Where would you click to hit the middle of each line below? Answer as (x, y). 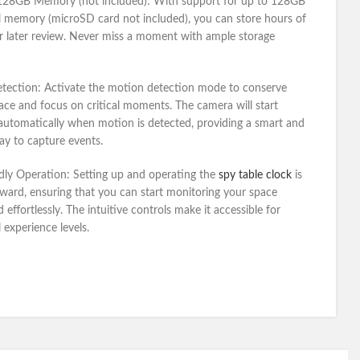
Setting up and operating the (146, 175)
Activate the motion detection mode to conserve (166, 88)
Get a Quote (277, 262)
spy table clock (255, 175)
